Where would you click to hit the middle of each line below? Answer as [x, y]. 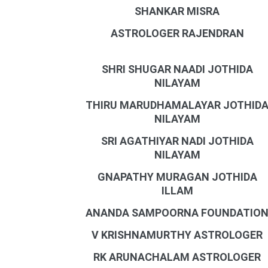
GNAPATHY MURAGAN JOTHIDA [177, 177]
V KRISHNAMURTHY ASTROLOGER [177, 235]
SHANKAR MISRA [177, 11]
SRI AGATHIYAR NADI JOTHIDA [177, 141]
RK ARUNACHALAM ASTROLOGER [177, 257]
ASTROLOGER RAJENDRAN [177, 33]
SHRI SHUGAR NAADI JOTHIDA [177, 69]
